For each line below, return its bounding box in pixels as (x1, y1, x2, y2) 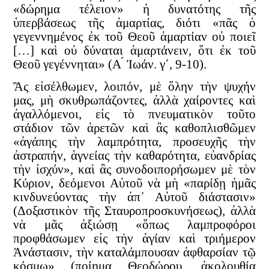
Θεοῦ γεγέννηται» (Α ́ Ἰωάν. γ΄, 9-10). (13, 56, 207, 71)
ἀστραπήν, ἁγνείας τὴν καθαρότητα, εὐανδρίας (13, 148, 256, 163)
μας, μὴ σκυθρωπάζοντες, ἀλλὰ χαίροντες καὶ (13, 93, 256, 108)
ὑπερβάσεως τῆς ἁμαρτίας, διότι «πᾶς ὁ (13, 15, 256, 30)
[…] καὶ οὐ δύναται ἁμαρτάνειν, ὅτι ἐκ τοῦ (13, 43, 256, 58)
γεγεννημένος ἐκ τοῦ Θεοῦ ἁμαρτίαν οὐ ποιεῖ (13, 29, 256, 44)
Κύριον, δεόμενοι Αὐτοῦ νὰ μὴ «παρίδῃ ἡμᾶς (13, 176, 256, 191)
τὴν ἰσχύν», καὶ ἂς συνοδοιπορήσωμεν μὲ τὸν (13, 162, 256, 177)
